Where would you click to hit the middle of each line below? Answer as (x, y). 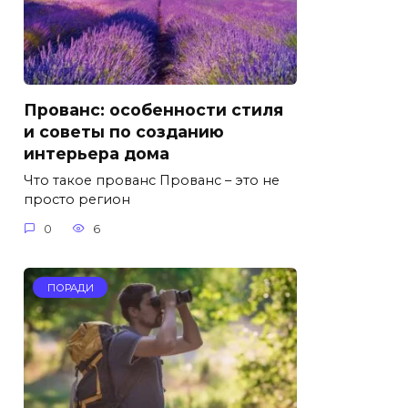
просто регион (77, 200)
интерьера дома (97, 153)
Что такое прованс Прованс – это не (152, 181)
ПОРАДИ (70, 287)
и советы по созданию (124, 131)
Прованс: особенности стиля (153, 109)
